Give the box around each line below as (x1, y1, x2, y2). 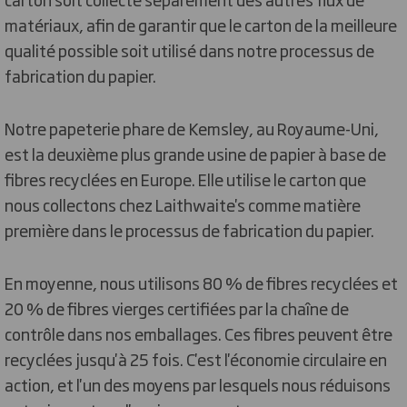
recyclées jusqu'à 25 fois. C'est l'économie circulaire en (5, 346, 387, 371)
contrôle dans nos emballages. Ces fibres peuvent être (5, 321, 392, 345)
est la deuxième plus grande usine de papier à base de (5, 141, 386, 165)
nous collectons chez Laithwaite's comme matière (5, 192, 361, 216)
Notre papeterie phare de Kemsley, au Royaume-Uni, (5, 115, 379, 140)
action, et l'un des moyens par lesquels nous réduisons (5, 372, 391, 396)
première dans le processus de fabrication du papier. (5, 217, 374, 242)
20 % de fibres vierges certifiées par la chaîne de (5, 295, 349, 320)
